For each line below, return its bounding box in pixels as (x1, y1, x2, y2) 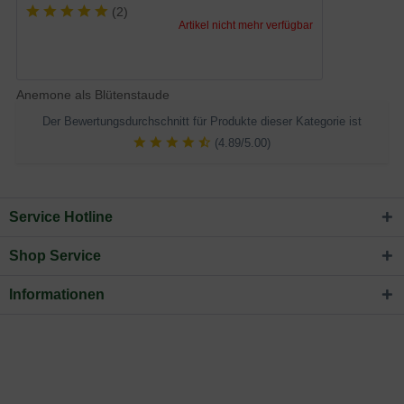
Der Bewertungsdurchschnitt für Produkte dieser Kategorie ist (42, 115, 362, 129)
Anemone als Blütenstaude (16, 87, 170, 103)
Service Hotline (9, 209, 113, 225)
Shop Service (9, 248, 101, 264)
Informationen (9, 287, 105, 303)
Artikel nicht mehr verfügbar (179, 19, 314, 32)
